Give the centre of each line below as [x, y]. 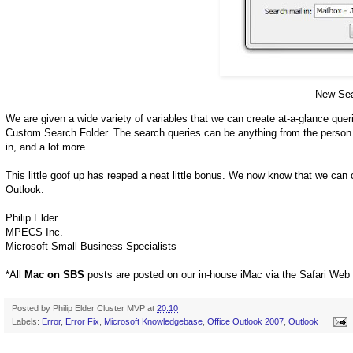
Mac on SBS [54, 274]
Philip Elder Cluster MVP [99, 308]
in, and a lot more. [47, 147]
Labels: [27, 321]
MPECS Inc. [34, 232]
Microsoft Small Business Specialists [91, 246]
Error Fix [82, 321]
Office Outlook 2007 [245, 321]
